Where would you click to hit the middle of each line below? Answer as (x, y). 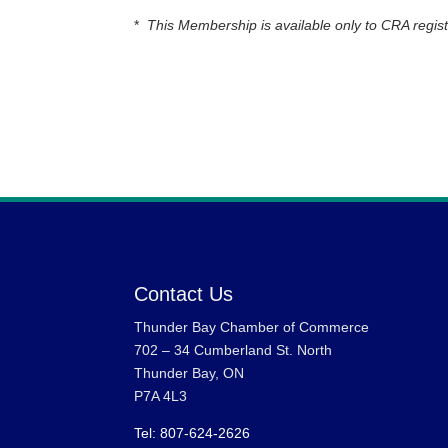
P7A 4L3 (161, 396)
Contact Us (184, 294)
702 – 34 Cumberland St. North (233, 350)
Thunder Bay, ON (189, 373)
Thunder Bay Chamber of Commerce (252, 327)
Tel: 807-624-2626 (192, 433)
